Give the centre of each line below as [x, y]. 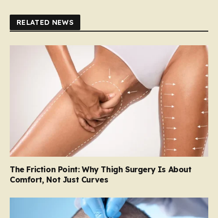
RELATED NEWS [45, 22]
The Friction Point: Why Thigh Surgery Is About [101, 170]
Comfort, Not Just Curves [59, 180]
